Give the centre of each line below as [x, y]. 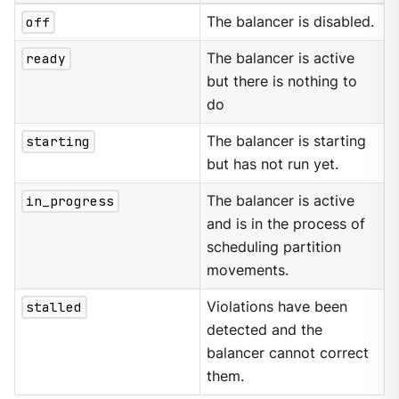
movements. [248, 271]
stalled [54, 307]
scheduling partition [274, 248]
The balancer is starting [287, 142]
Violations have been [277, 307]
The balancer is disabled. [291, 22]
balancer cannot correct [288, 354]
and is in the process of [286, 224]
